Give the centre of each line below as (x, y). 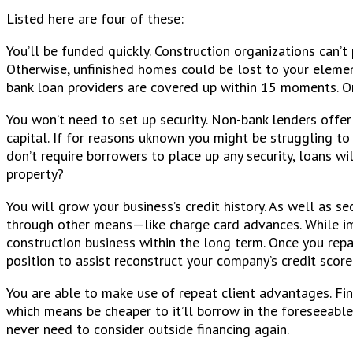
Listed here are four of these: (95, 18)
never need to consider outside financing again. (148, 329)
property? (35, 173)
